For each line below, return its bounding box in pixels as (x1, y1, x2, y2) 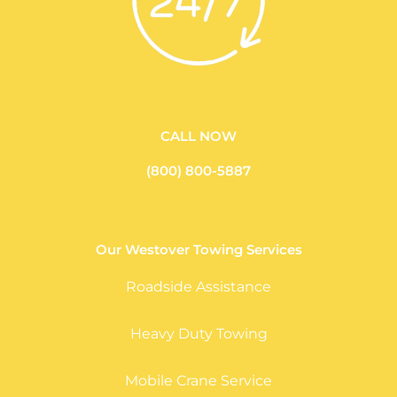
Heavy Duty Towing (129, 325, 268, 343)
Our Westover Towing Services (95, 241, 302, 259)
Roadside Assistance (126, 278, 271, 296)
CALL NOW (160, 128, 237, 145)
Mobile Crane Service (125, 372, 272, 390)
